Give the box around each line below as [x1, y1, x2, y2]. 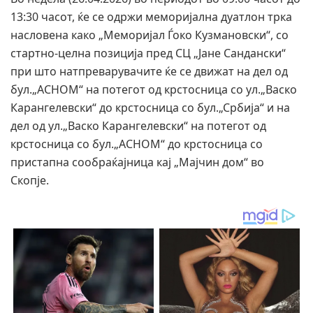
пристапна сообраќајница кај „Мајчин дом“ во [10, 154, 264, 170]
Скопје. [10, 173, 49, 189]
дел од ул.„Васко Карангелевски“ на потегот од [10, 118, 266, 134]
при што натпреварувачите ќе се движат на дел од [10, 64, 288, 80]
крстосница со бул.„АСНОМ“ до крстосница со [10, 136, 263, 152]
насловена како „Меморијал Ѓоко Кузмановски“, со [10, 27, 289, 43]
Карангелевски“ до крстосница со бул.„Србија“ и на [10, 100, 290, 116]
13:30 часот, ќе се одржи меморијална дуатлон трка [10, 9, 292, 25]
